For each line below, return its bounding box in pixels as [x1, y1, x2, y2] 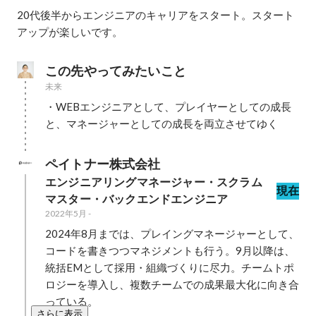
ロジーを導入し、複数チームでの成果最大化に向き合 [45, 278, 299, 291]
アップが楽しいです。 [17, 25, 123, 38]
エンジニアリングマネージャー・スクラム [45, 174, 262, 190]
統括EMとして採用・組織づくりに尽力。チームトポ [45, 261, 294, 274]
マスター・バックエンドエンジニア [45, 191, 229, 207]
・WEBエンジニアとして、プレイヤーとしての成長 [45, 100, 291, 113]
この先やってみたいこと [45, 62, 186, 80]
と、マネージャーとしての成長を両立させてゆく [45, 117, 278, 130]
